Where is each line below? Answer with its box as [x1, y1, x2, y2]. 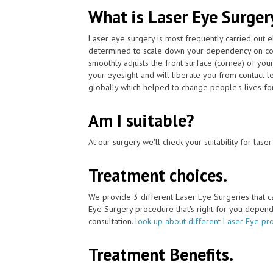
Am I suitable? [88, 108, 194, 132]
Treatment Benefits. [88, 243, 233, 266]
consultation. [88, 215, 135, 227]
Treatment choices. [88, 163, 227, 186]
